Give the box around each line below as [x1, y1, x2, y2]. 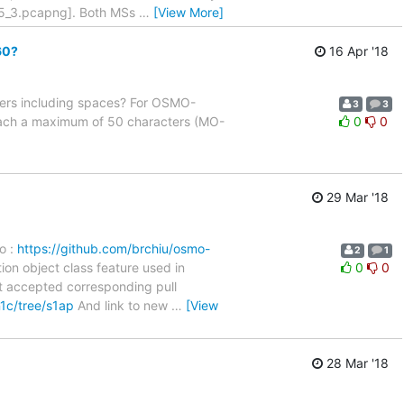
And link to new [74, 298, 171, 314]
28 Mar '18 [323, 354, 389, 371]
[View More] [153, 5, 224, 21]
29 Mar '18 [323, 189, 389, 206]
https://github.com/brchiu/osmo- [17, 241, 210, 257]
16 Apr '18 [326, 42, 389, 59]
